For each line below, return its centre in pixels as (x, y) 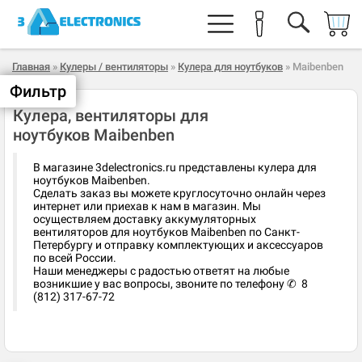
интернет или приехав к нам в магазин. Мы (147, 206)
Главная (31, 67)
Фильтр (38, 91)
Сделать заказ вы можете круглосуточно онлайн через (179, 193)
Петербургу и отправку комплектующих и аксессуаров (178, 245)
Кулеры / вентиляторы (114, 67)
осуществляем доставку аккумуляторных (145, 219)
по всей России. (75, 258)
